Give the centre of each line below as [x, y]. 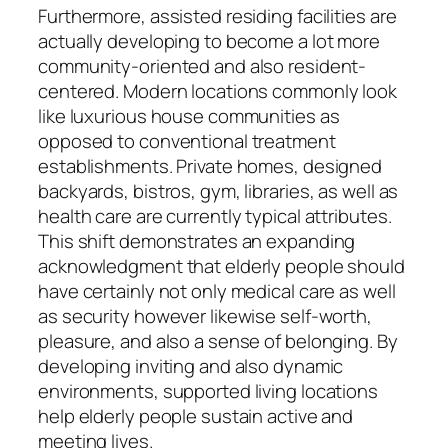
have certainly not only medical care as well [217, 291]
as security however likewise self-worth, [205, 316]
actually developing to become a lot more [209, 41]
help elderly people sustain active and [196, 416]
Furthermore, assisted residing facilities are [217, 16]
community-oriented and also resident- [202, 66]
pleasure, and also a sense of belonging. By [218, 341]
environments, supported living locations [208, 391]
